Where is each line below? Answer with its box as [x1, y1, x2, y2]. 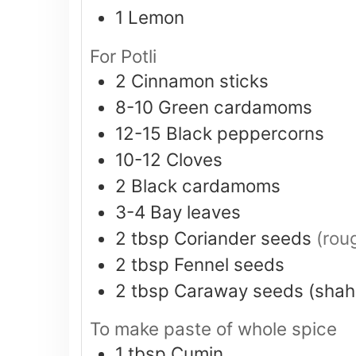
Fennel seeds [174, 253, 284, 275]
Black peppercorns [166, 122, 324, 144]
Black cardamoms [131, 174, 281, 196]
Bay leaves [150, 200, 241, 222]
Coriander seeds [174, 226, 311, 249]
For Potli [90, 44, 157, 67]
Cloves [166, 148, 222, 170]
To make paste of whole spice [90, 318, 337, 340]
